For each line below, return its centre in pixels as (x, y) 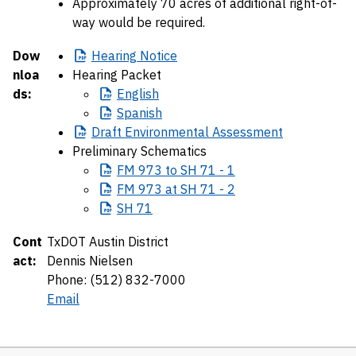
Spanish (139, 113)
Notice (157, 56)
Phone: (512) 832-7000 (116, 280)
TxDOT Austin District (108, 242)
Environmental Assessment (202, 132)
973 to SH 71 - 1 (185, 170)
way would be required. (139, 22)
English (138, 94)
